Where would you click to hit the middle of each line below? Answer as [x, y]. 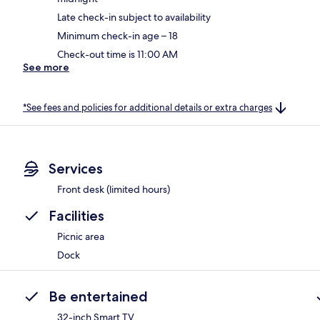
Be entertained [98, 297]
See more [46, 67]
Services [76, 169]
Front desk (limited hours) [114, 190]
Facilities [76, 216]
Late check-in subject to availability [134, 17]
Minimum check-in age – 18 [117, 35]
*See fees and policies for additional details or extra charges [147, 107]
